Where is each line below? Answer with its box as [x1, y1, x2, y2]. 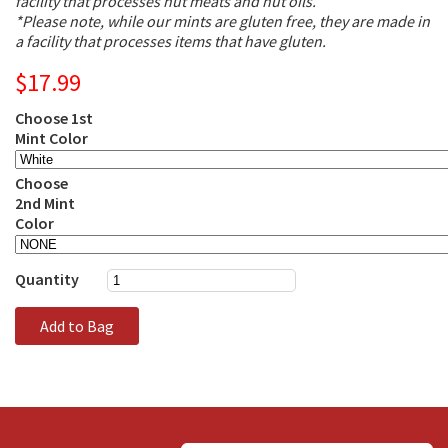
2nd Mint [15, 193, 75, 214]
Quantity [15, 269, 79, 290]
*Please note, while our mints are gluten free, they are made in [15, 11, 430, 32]
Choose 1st [15, 108, 93, 129]
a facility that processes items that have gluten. [15, 31, 329, 52]
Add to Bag [40, 316, 114, 337]
